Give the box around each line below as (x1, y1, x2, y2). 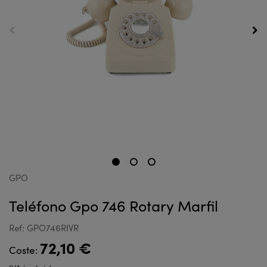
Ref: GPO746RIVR (9, 222, 79, 234)
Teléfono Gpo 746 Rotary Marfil (9, 195, 218, 216)
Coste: (9, 243, 40, 257)
